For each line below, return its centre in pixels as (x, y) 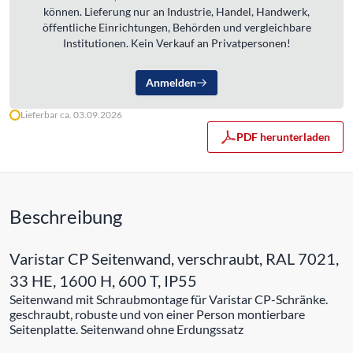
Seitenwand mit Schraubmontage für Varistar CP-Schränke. (169, 299)
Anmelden (171, 82)
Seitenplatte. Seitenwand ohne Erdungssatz (126, 329)
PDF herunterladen (283, 137)
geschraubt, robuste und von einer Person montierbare (157, 314)
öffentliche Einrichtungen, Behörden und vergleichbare (176, 27)
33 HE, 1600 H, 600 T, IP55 (103, 281)
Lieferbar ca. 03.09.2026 (71, 115)
